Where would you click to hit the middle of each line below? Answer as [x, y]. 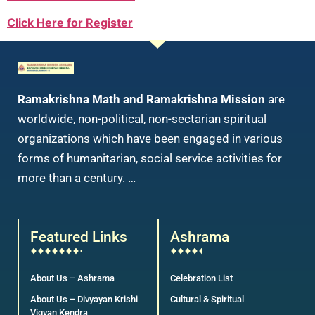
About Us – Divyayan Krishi [84, 299]
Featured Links [79, 237]
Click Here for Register [70, 22]
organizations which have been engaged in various [150, 139]
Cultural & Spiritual [207, 299]
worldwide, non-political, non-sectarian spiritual [142, 119]
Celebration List [201, 278]
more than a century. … [77, 178]
